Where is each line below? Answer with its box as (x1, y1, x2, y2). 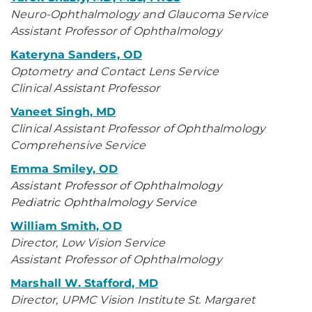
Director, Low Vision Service (10, 236, 166, 249)
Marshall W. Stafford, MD (10, 276, 158, 290)
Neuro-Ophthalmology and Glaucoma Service (10, 8, 269, 21)
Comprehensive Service (10, 139, 149, 152)
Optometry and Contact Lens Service (10, 65, 219, 78)
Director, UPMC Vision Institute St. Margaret (10, 293, 256, 306)
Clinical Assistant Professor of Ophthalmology (10, 122, 266, 135)
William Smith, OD (10, 219, 122, 233)
